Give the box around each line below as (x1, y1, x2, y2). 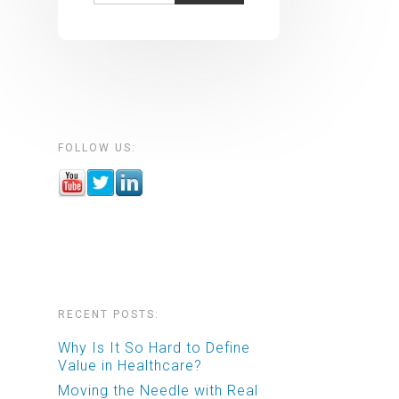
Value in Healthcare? (58, 356, 203, 374)
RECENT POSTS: (58, 307, 160, 321)
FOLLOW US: (58, 141, 137, 154)
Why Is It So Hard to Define (58, 338, 251, 356)
